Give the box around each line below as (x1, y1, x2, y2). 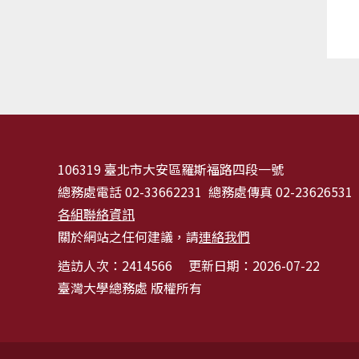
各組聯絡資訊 (58, 204, 135, 224)
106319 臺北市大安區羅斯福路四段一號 (58, 159, 284, 179)
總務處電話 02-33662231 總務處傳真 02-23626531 (58, 181, 353, 201)
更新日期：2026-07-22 (188, 255, 320, 275)
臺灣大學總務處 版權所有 (58, 277, 202, 297)
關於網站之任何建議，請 (58, 226, 199, 246)
